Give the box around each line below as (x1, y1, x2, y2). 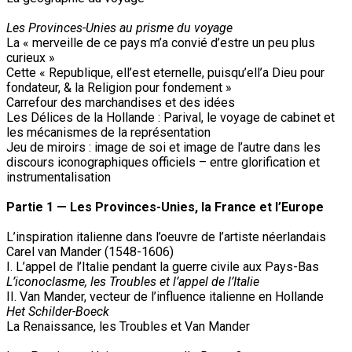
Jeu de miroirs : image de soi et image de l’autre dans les (6, 139, 321, 155)
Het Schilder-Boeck (6, 303, 109, 319)
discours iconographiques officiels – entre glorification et (6, 154, 320, 170)
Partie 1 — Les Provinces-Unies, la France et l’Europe (6, 199, 324, 214)
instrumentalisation (6, 169, 111, 185)
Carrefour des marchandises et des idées (6, 94, 235, 110)
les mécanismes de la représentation (6, 124, 211, 140)
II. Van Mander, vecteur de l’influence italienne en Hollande (6, 288, 324, 304)
